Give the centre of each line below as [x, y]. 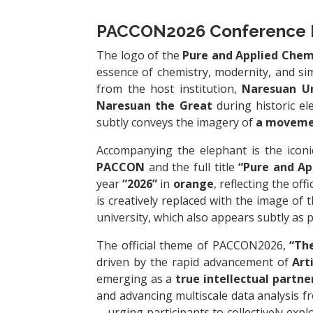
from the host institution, [169, 89]
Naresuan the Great [154, 106]
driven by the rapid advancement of [195, 262]
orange [193, 184]
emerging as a [136, 279]
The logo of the [139, 56]
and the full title [194, 167]
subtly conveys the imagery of [176, 123]
